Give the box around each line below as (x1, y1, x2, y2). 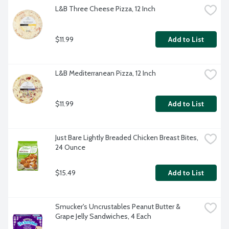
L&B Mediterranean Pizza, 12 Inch (55, 68, 156, 78)
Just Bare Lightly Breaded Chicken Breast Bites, (55, 133, 198, 143)
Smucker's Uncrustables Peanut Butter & (55, 202, 180, 212)
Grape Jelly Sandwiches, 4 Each (55, 212, 151, 221)
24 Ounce (55, 143, 85, 152)
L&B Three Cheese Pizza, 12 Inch (55, 4, 155, 14)
